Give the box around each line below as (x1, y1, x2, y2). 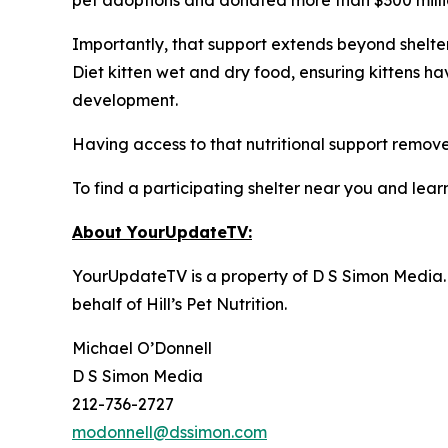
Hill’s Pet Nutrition (146, 293, 284, 314)
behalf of (72, 293, 146, 314)
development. (72, 89, 178, 110)
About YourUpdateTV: (72, 221, 252, 242)
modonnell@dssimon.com (72, 421, 267, 442)
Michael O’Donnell (72, 337, 212, 358)
